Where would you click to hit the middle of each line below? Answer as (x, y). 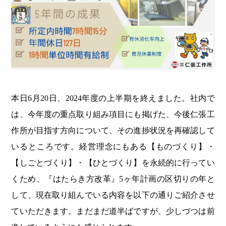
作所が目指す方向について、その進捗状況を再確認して (113, 130)
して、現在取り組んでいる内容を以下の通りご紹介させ (113, 195)
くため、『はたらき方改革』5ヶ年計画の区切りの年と (113, 179)
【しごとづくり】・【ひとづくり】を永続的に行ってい (113, 162)
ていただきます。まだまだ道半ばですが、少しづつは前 (113, 211)
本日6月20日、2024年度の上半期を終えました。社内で (113, 98)
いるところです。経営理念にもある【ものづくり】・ (113, 146)
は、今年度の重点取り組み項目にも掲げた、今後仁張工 (113, 114)
